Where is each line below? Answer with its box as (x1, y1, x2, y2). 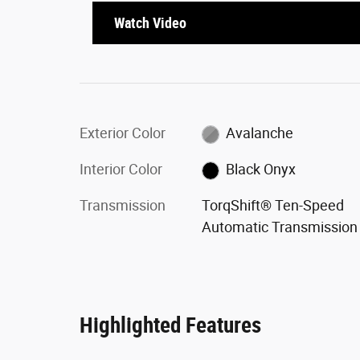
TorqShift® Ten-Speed (201, 197, 344, 215)
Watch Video (114, 14, 186, 32)
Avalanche (226, 125, 294, 142)
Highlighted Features (80, 313, 261, 339)
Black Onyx (226, 161, 297, 178)
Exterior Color (80, 125, 166, 142)
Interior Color (80, 161, 162, 178)
